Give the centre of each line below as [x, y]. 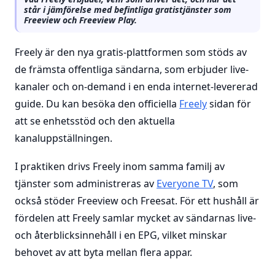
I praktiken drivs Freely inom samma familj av [120, 166]
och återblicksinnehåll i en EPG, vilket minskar [121, 235]
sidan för [229, 104]
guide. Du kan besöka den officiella [97, 104]
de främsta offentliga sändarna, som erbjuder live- [132, 69]
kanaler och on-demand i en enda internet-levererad [136, 87]
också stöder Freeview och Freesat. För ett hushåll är [137, 201]
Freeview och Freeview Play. [80, 20]
